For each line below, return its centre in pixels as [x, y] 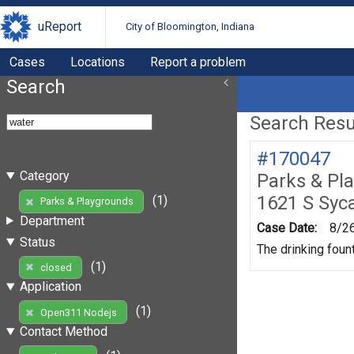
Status [37, 242]
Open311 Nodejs [78, 312]
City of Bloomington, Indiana [190, 27]
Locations [98, 62]
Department [52, 220]
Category [44, 175]
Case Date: [287, 228]
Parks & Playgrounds [87, 201]
